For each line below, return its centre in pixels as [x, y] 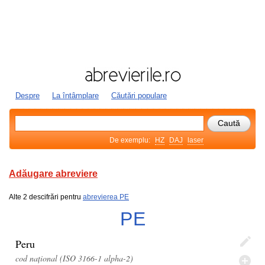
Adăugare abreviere [53, 174]
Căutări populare [139, 96]
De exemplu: [131, 140]
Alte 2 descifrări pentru [46, 197]
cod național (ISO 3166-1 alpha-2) [74, 258]
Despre [28, 96]
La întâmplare [75, 96]
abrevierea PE [106, 197]
